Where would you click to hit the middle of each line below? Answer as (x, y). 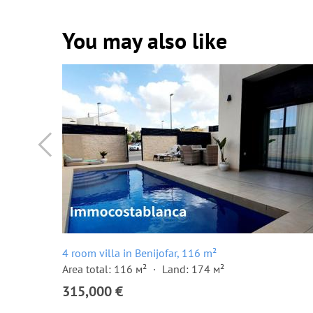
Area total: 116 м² (104, 269)
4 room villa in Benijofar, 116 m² (139, 253)
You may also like (145, 41)
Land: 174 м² (193, 269)
